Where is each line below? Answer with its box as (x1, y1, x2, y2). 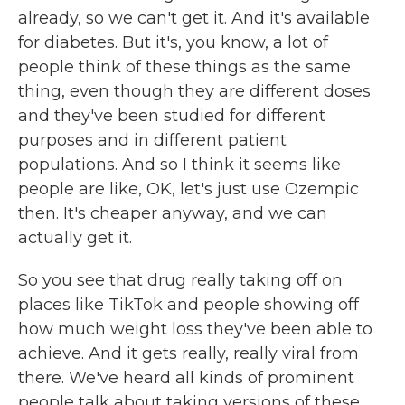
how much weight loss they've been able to (18, 319, 372, 339)
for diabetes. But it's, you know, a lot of (18, 33, 328, 52)
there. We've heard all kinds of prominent (18, 368, 354, 388)
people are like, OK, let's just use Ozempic (18, 179, 359, 199)
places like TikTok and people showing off (18, 295, 359, 315)
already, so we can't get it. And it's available (18, 8, 370, 28)
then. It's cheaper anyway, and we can (18, 203, 327, 223)
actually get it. (18, 228, 132, 248)
